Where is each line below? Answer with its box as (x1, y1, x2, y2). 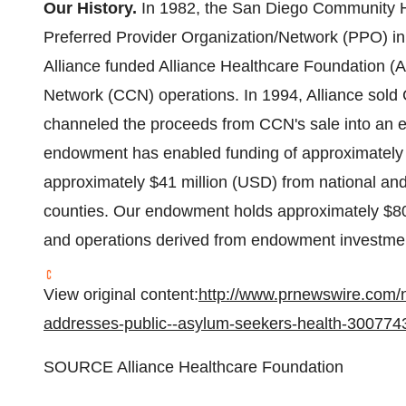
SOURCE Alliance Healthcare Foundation (43, 358, 343, 376)
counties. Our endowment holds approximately (43, 202, 383, 220)
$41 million (150, 173, 227, 191)
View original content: (43, 285, 198, 304)
